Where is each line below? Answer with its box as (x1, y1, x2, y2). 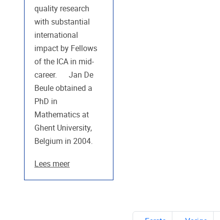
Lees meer (34, 159, 70, 168)
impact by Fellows (34, 43, 97, 53)
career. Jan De (34, 70, 93, 80)
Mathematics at (34, 110, 89, 119)
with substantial (34, 17, 90, 27)
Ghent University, (34, 123, 92, 133)
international (34, 30, 78, 40)
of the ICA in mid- (34, 56, 94, 66)
